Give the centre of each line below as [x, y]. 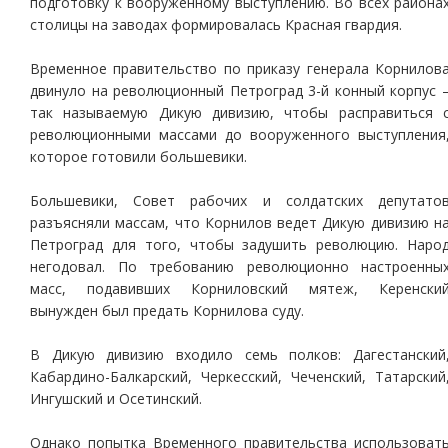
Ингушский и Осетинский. [116, 398]
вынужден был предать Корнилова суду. [167, 310]
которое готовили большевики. [138, 156]
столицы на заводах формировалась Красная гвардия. [216, 24]
